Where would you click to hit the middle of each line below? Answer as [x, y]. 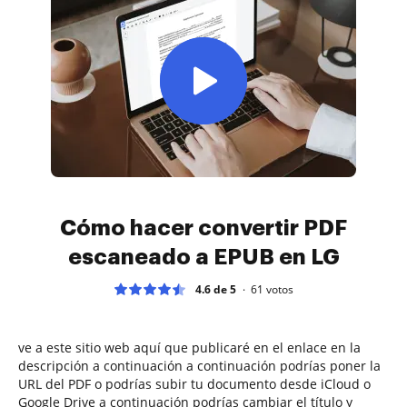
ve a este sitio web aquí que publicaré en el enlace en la [189, 347]
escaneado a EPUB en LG [203, 257]
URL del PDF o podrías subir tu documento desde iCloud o [194, 383]
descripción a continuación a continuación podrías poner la [199, 365]
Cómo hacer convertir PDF [203, 228]
